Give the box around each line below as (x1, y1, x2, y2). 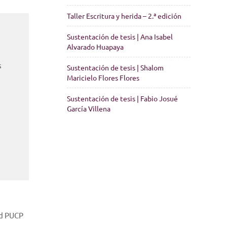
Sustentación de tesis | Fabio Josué (67, 94, 178, 103)
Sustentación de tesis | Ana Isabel (67, 32, 173, 41)
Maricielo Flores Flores (67, 73, 140, 82)
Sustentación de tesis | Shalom (67, 63, 164, 72)
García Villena (67, 104, 111, 113)
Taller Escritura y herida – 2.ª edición (67, 11, 182, 20)
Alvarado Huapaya (67, 42, 124, 51)
